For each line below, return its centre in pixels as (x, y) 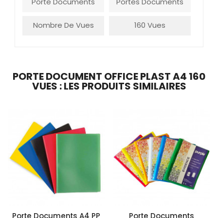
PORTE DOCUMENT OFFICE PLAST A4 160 (109, 77)
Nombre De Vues (63, 25)
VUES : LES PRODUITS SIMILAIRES (109, 86)
